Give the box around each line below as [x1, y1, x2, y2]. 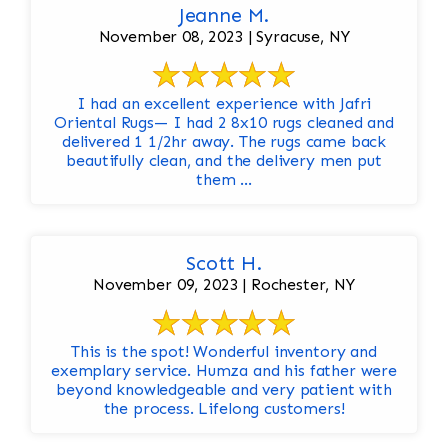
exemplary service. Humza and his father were [51, 361, 397, 381]
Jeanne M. [178, 3, 270, 28]
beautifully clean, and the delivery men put [66, 151, 382, 171]
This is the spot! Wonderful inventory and [71, 342, 377, 362]
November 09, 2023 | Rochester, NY [93, 275, 355, 295]
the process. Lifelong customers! [103, 399, 345, 419]
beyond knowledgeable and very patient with [56, 380, 392, 400]
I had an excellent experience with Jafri [76, 94, 372, 114]
